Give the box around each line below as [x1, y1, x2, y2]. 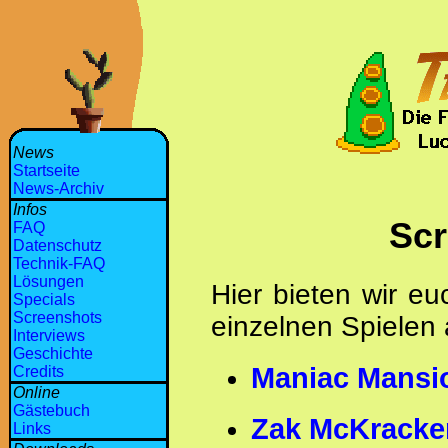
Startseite [13, 162, 80, 179]
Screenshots [13, 309, 102, 326]
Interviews [13, 327, 85, 344]
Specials [13, 291, 75, 308]
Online [13, 384, 60, 401]
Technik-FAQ [13, 255, 105, 272]
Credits [13, 363, 64, 380]
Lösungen [13, 273, 84, 290]
